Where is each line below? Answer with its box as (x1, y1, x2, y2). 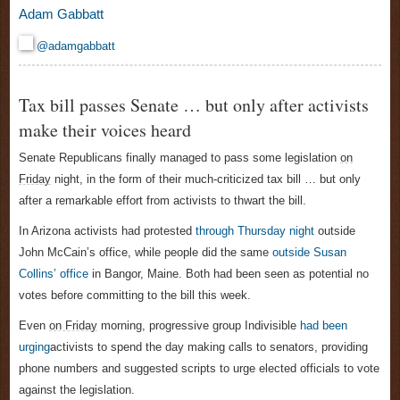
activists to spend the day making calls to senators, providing (50, 340, 368, 354)
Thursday (237, 224, 286, 238)
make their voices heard (19, 118, 191, 143)
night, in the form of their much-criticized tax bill (51, 172, 301, 187)
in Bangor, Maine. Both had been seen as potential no (88, 267, 369, 281)
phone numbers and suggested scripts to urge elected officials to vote (19, 362, 379, 376)
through (196, 224, 237, 238)
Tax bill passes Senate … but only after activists (19, 93, 369, 118)
